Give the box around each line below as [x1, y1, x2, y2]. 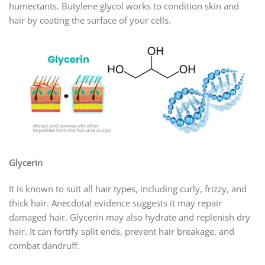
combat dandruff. [9, 239, 80, 251]
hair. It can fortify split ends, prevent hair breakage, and [9, 225, 234, 237]
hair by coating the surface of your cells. [9, 14, 171, 26]
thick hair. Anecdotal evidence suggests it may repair [9, 196, 222, 209]
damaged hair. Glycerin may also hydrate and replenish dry [9, 211, 250, 223]
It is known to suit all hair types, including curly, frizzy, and [9, 182, 247, 195]
